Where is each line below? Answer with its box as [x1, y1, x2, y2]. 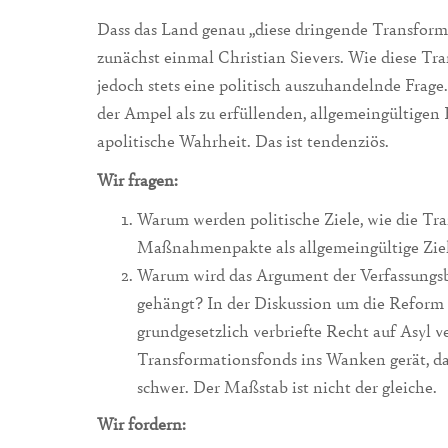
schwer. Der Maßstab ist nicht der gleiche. [137, 374, 437, 398]
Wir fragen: [97, 167, 178, 191]
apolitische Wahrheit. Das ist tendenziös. [97, 129, 389, 153]
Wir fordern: [97, 412, 186, 436]
